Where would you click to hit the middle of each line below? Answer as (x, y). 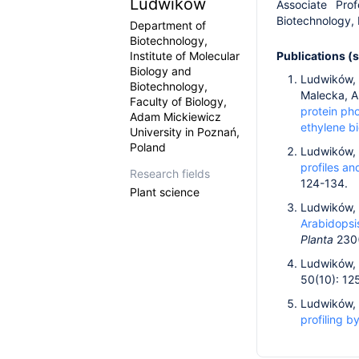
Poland (148, 147)
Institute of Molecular (185, 56)
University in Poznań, (185, 132)
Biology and (161, 71)
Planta (319, 239)
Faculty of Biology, (178, 101)
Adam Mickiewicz (175, 117)
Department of (168, 25)
